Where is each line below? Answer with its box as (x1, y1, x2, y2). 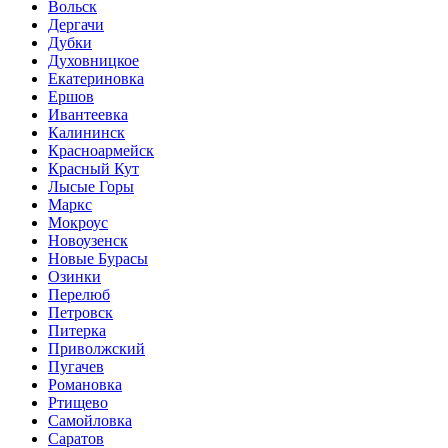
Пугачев (48, 357, 104, 375)
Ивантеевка (48, 105, 128, 123)
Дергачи (48, 15, 104, 33)
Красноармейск (48, 141, 154, 159)
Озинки (48, 267, 101, 285)
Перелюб (48, 285, 110, 303)
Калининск (48, 123, 125, 141)
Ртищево (48, 393, 108, 411)
